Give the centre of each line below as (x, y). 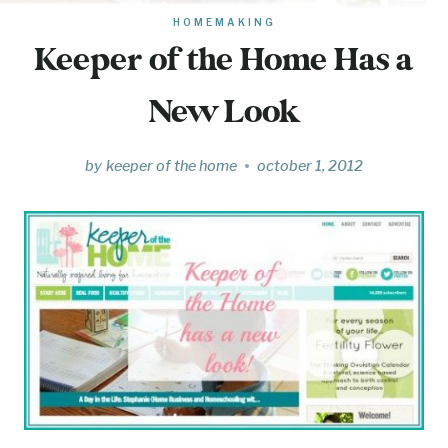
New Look (224, 113)
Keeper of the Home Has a (224, 61)
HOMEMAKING (224, 21)
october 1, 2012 (309, 165)
